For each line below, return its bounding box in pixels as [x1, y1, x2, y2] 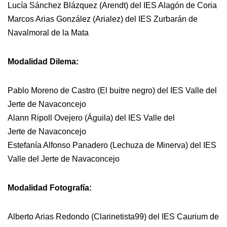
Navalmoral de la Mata [8, 28, 89, 37]
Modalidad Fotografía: [8, 183, 92, 192]
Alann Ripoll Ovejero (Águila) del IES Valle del [8, 113, 175, 122]
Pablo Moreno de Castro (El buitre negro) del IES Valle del [8, 86, 217, 95]
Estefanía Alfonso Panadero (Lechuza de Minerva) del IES [8, 140, 216, 149]
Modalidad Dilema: [8, 57, 79, 66]
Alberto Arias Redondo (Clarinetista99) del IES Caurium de [8, 212, 219, 221]
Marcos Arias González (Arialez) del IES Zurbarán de [8, 14, 198, 23]
